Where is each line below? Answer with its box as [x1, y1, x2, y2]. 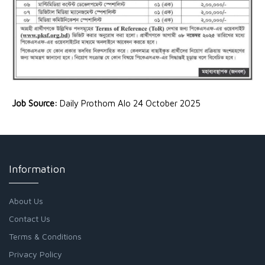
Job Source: [12, 98, 60, 108]
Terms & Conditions [9, 231, 82, 241]
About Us [9, 195, 43, 206]
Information [9, 162, 65, 175]
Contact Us [9, 213, 50, 224]
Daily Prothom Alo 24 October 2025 [60, 98, 201, 108]
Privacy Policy [9, 248, 62, 259]
